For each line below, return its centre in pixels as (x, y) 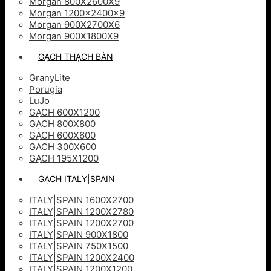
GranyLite (50, 78)
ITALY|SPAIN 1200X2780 (81, 211)
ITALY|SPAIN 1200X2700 (81, 223)
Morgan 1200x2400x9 (77, 13)
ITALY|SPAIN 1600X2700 (81, 200)
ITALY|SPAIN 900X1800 (79, 234)
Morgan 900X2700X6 (74, 24)
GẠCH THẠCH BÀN (76, 57)
